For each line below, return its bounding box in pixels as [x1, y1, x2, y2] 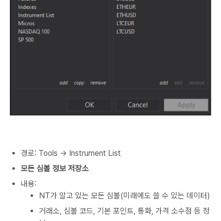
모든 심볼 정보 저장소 [21, 164, 89, 174]
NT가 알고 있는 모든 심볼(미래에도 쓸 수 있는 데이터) [39, 191, 210, 201]
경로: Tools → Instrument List [21, 148, 121, 158]
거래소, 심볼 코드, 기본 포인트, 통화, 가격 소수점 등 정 [39, 206, 210, 216]
